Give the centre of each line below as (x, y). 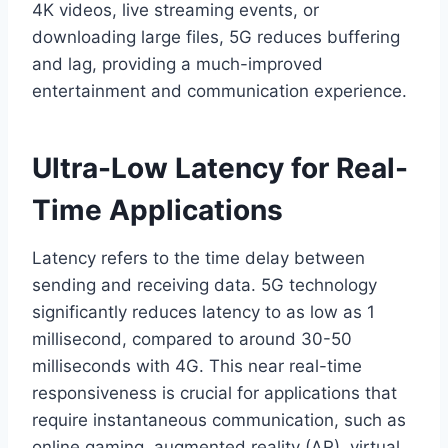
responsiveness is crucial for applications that (214, 393)
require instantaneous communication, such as (219, 420)
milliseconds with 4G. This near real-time (197, 366)
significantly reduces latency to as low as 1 (203, 312)
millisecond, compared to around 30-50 (192, 339)
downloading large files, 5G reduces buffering (216, 37)
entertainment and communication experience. (219, 91)
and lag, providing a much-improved (177, 64)
